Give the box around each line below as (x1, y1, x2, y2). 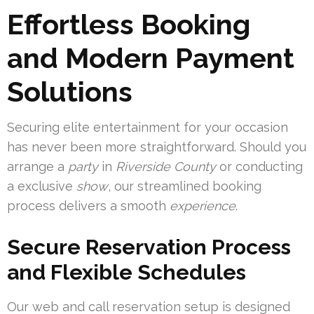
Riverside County (116, 159, 216, 175)
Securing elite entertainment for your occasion (7, 120, 288, 135)
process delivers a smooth (7, 198, 170, 214)
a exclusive (7, 179, 76, 194)
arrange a (7, 159, 68, 175)
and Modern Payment (7, 41, 294, 75)
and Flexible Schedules (7, 260, 246, 285)
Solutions (7, 75, 132, 109)
